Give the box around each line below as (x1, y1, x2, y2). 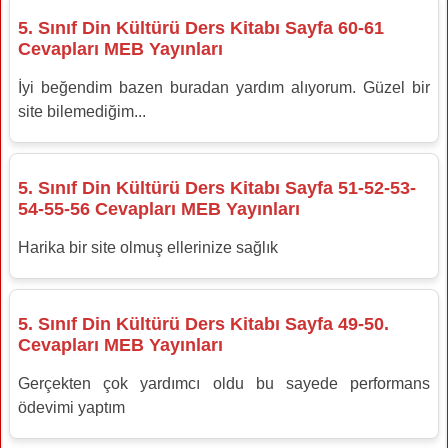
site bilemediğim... (18, 102, 146, 120)
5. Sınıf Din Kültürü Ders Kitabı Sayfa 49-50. (18, 313, 389, 334)
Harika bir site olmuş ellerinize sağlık (18, 238, 278, 256)
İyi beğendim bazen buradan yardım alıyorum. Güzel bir (18, 78, 430, 96)
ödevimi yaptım (18, 398, 125, 416)
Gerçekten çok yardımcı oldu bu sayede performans (18, 374, 430, 392)
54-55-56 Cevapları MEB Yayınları (18, 198, 300, 219)
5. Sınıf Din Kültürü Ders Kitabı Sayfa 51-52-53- (18, 177, 416, 198)
